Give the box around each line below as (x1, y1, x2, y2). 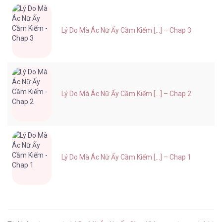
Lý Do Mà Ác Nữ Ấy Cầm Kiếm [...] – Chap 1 (61, 153, 191, 162)
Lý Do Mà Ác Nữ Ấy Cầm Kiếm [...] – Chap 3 (61, 26, 191, 35)
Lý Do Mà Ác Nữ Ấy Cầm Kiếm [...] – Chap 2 (61, 90, 191, 98)
